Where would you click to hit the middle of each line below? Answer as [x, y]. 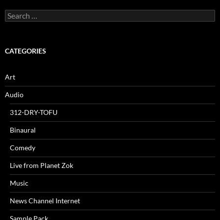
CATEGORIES [26, 51]
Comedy [23, 148]
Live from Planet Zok [41, 165]
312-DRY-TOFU [34, 112]
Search [15, 14]
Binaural [23, 130]
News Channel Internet [45, 201]
